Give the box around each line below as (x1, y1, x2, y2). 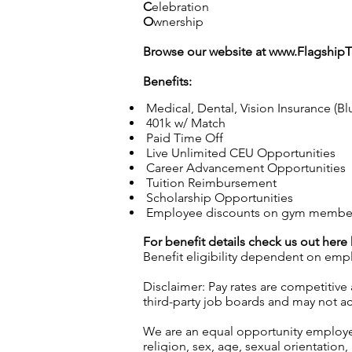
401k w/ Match (143, 115, 225, 130)
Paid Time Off (143, 130, 223, 145)
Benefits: (143, 74, 192, 89)
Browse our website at (143, 44, 269, 59)
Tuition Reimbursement (143, 175, 277, 190)
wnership (153, 14, 203, 29)
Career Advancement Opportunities (143, 160, 349, 175)
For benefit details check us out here (143, 234, 350, 249)
